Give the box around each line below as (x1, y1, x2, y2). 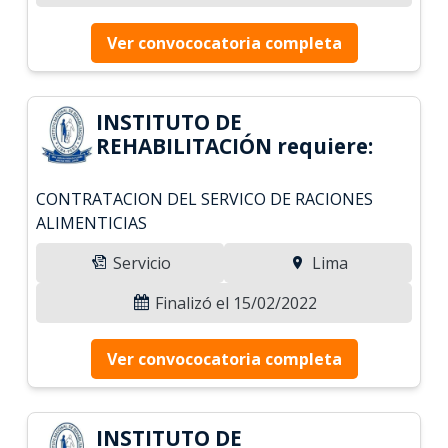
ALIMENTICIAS (36, 211, 148, 234)
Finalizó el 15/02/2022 (151, 291, 317, 314)
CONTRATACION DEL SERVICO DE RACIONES (36, 187, 374, 210)
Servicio (109, 251, 172, 274)
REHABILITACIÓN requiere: (96, 131, 374, 160)
